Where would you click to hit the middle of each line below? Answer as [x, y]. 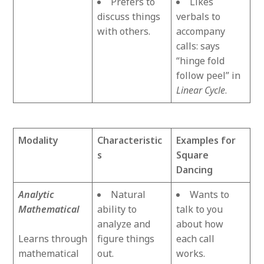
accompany [201, 32]
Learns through [53, 239]
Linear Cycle [201, 90]
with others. [124, 32]
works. [191, 254]
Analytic [37, 195]
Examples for [206, 141]
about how [200, 224]
